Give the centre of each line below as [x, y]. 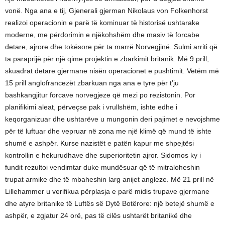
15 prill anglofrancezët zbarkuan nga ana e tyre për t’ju [92, 83]
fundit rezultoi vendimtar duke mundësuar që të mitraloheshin [102, 167]
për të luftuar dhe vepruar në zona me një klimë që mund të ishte [108, 131]
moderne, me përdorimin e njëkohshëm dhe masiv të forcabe [102, 35]
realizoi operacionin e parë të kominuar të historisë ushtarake [102, 23]
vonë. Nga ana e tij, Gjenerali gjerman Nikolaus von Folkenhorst [106, 11]
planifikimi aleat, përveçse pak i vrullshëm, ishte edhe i [91, 107]
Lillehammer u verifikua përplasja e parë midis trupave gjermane [107, 192]
